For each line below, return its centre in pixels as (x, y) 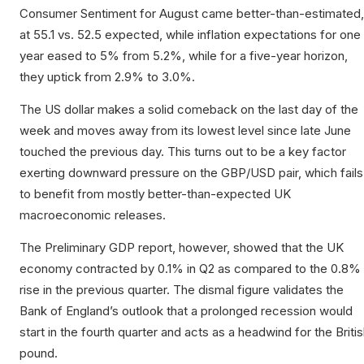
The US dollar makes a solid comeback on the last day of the (189, 110)
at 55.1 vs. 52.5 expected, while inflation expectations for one (190, 35)
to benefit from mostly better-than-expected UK (155, 194)
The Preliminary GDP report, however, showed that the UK (182, 248)
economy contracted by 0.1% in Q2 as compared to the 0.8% (190, 269)
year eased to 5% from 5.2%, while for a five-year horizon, (184, 56)
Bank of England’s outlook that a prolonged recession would (186, 311)
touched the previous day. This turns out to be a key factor (183, 152)
